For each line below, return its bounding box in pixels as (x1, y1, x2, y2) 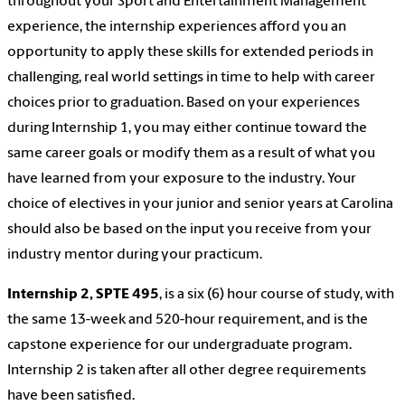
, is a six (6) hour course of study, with (159, 287, 394, 303)
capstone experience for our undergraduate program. (7, 338, 352, 353)
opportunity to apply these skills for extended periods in (7, 45, 373, 61)
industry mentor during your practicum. (7, 248, 262, 263)
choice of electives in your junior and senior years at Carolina (7, 197, 393, 212)
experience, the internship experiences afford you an (7, 20, 346, 35)
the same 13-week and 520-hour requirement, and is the (7, 313, 368, 328)
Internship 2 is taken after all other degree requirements (7, 363, 366, 379)
